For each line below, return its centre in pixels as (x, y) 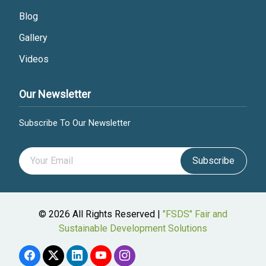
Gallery (33, 38)
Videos (34, 59)
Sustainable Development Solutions (133, 229)
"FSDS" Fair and (195, 214)
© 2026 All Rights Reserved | (101, 214)
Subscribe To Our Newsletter (75, 123)
